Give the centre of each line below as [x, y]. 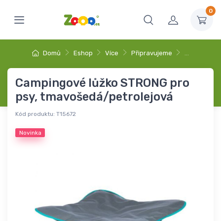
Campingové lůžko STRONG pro [102, 83]
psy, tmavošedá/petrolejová [94, 97]
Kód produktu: [35, 114]
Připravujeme [151, 53]
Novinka [30, 132]
